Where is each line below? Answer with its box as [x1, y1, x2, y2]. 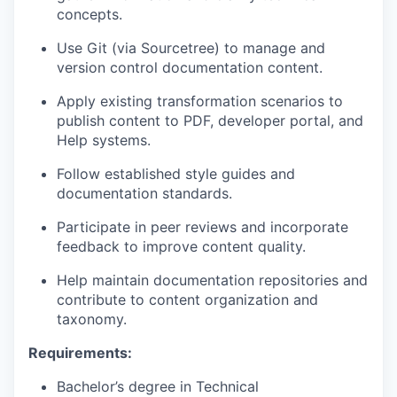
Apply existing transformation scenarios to [57, 92, 343, 110]
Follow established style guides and [57, 165, 295, 183]
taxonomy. [57, 310, 127, 328]
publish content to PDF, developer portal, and [57, 112, 363, 129]
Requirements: [28, 344, 132, 362]
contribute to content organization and [57, 291, 318, 308]
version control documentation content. [57, 58, 323, 76]
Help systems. [57, 131, 151, 149]
